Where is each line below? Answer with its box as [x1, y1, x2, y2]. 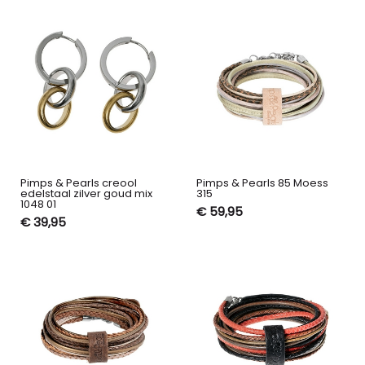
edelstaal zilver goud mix [20, 186, 152, 202]
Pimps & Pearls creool [20, 175, 137, 191]
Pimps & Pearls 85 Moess [196, 175, 328, 191]
